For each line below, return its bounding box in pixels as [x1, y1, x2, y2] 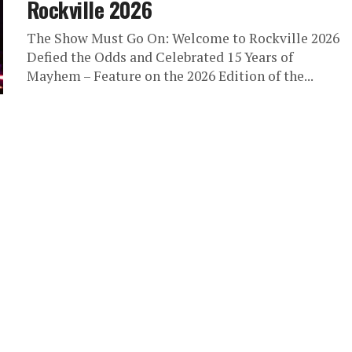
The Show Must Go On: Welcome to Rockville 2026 [27, 29, 339, 47]
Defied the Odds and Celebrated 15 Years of [27, 48, 293, 66]
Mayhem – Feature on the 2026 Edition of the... [27, 67, 313, 85]
